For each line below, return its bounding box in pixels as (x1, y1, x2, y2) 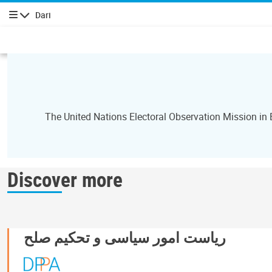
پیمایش (5, 15, 34, 29)
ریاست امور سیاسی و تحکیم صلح (24, 226, 226, 247)
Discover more (7, 165, 123, 193)
